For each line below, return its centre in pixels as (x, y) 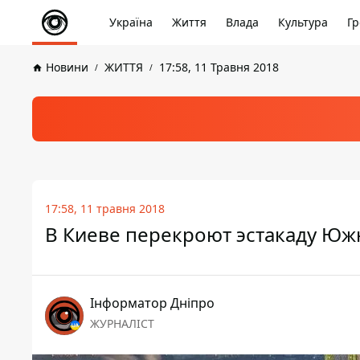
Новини (67, 67)
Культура (303, 22)
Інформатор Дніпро (152, 303)
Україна (131, 22)
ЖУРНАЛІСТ (122, 323)
